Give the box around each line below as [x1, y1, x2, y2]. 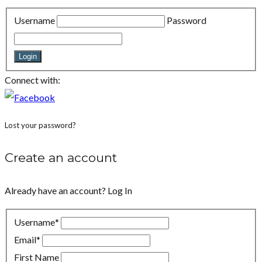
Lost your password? [5, 120, 76, 130]
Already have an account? [5, 185, 108, 196]
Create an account [5, 150, 117, 166]
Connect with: [5, 74, 60, 86]
